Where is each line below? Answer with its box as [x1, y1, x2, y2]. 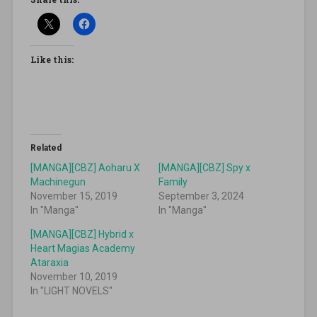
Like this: [30, 53, 74, 65]
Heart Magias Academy [30, 242, 135, 254]
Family [158, 175, 188, 188]
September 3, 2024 [158, 190, 244, 202]
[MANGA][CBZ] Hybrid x [30, 228, 134, 240]
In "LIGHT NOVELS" [30, 284, 113, 296]
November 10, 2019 [30, 270, 117, 282]
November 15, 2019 [30, 190, 117, 202]
